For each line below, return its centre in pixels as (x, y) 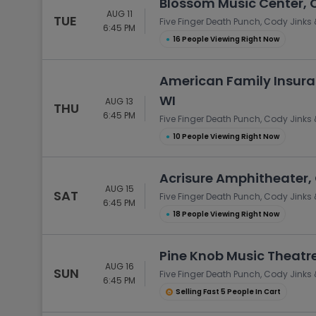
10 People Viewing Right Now (226, 136)
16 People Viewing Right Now (226, 39)
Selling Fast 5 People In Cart (228, 292)
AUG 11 (119, 13)
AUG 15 (119, 188)
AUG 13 (119, 101)
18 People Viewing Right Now (226, 214)
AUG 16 (119, 266)
